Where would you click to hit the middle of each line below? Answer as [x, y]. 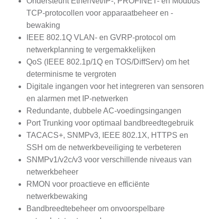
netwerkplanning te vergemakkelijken [91, 50]
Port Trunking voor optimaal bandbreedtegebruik [110, 123]
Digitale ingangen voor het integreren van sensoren [115, 87]
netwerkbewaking [57, 197]
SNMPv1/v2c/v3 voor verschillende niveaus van [109, 160]
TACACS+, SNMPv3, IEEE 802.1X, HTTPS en [107, 135]
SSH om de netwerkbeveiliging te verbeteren [104, 148]
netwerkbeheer [52, 172]
